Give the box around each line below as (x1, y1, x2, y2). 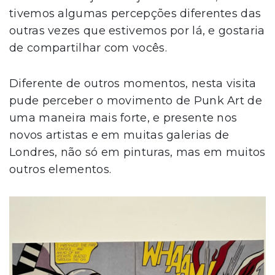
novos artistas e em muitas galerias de (9, 128, 230, 142)
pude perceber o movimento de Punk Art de (9, 93, 262, 107)
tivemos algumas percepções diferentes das (9, 6, 261, 20)
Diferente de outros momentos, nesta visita (9, 76, 257, 90)
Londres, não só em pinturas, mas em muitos (9, 145, 266, 159)
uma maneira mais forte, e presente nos (9, 110, 238, 125)
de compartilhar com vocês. (9, 41, 167, 55)
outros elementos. (9, 162, 112, 176)
